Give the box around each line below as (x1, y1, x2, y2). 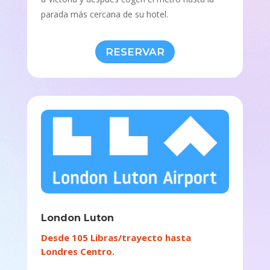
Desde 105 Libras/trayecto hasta (40, 231, 191, 243)
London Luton (40, 212, 114, 224)
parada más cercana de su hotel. (40, 8, 168, 20)
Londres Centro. (40, 245, 115, 257)
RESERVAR (105, 45, 165, 58)
